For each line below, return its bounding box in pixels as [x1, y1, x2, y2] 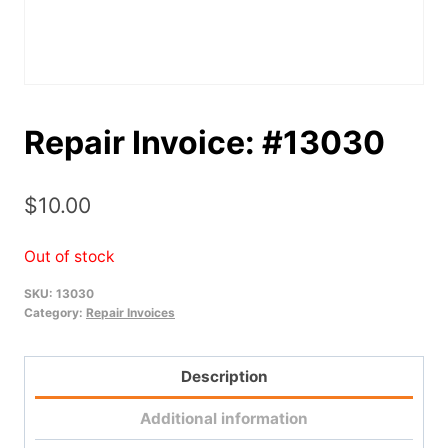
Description [180, 366, 268, 386]
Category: [24, 305, 86, 321]
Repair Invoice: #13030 [24, 123, 385, 162]
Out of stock [24, 246, 115, 266]
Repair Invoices [86, 305, 175, 321]
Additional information [140, 409, 308, 429]
